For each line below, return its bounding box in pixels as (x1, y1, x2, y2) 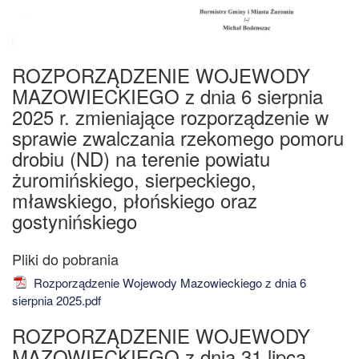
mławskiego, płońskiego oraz (12, 185, 257, 214)
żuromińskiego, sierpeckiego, (12, 164, 256, 193)
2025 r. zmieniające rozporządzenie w (12, 102, 329, 131)
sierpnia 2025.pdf (12, 291, 101, 309)
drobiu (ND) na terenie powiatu (12, 143, 270, 172)
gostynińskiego (12, 206, 137, 235)
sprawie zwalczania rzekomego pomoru (12, 123, 344, 151)
